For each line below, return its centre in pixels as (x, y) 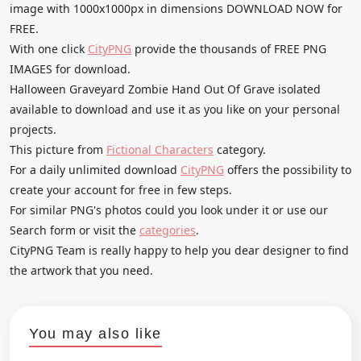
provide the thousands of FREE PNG (229, 48)
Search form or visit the (75, 230)
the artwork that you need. (81, 270)
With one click (49, 48)
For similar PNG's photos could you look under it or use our (169, 210)
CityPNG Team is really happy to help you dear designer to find (179, 250)
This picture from (58, 149)
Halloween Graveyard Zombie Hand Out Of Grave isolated (165, 89)
